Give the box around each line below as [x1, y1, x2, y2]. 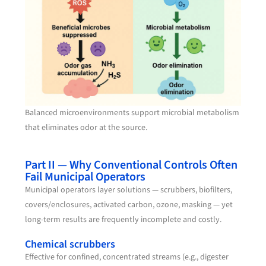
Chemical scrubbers [25, 237, 116, 252]
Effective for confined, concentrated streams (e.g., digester [25, 251, 229, 264]
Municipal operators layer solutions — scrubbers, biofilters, [25, 184, 233, 197]
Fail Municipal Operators [25, 169, 146, 186]
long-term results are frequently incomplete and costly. [25, 214, 222, 226]
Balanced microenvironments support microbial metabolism [25, 107, 240, 119]
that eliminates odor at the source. [25, 122, 148, 134]
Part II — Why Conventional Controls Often [25, 157, 238, 174]
